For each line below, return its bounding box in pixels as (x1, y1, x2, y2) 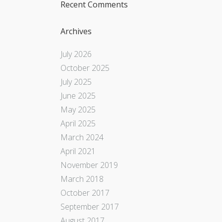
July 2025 (60, 76, 92, 87)
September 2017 (60, 201, 119, 212)
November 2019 (60, 159, 118, 170)
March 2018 (60, 173, 104, 184)
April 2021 (60, 145, 96, 157)
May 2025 (60, 104, 96, 115)
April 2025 (60, 117, 96, 129)
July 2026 (60, 48, 92, 59)
